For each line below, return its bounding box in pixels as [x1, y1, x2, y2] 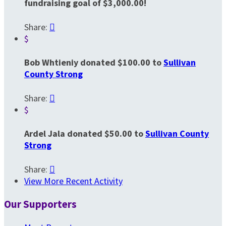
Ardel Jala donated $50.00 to [24, 127, 145, 139]
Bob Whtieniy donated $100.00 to [24, 56, 163, 68]
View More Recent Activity [24, 175, 123, 187]
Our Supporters [4, 197, 77, 211]
